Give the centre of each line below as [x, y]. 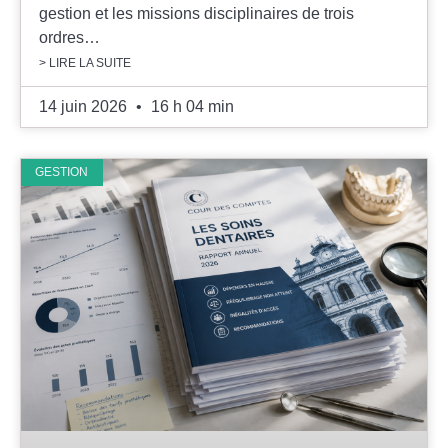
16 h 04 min [190, 107]
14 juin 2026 [85, 107]
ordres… [69, 38]
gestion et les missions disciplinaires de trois [196, 14]
